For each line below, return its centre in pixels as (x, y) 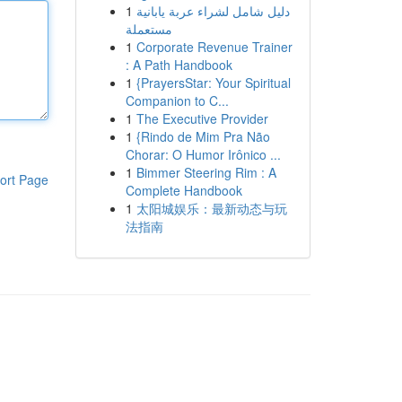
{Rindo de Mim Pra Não (203, 136)
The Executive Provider (202, 118)
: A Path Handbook (179, 65)
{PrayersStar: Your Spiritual (213, 83)
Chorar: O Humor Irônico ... (203, 154)
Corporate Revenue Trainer (214, 47)
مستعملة (149, 29)
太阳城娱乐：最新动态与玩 (211, 208)
